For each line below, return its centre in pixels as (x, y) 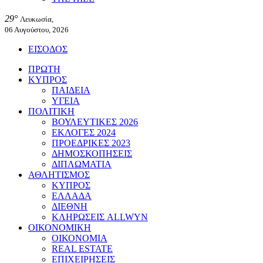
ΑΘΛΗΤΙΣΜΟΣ (59, 175)
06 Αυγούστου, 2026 (37, 30)
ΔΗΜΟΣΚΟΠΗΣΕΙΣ (92, 154)
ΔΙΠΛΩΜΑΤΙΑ (82, 164)
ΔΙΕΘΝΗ (70, 206)
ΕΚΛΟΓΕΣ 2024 (84, 132)
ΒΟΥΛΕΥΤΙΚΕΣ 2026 (95, 122)
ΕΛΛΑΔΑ (72, 196)
